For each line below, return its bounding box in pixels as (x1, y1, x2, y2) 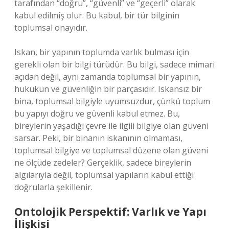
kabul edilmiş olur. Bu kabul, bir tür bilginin (14, 10, 179, 21)
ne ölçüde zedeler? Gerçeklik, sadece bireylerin (14, 157, 191, 168)
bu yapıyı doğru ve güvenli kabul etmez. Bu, (14, 108, 180, 119)
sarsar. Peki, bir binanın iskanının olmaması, (14, 132, 182, 144)
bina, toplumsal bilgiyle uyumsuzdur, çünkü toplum (14, 96, 210, 107)
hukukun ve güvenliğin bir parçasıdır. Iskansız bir (14, 83, 202, 95)
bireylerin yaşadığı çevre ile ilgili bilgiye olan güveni (14, 120, 209, 131)
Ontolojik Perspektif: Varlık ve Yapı (14, 204, 207, 219)
